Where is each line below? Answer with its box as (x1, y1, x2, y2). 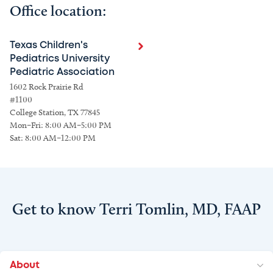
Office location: (10, 2, 107, 20)
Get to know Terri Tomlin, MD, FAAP (12, 199, 261, 219)
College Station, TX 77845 (10, 107, 100, 118)
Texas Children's (10, 41, 88, 51)
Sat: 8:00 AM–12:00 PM (10, 133, 96, 144)
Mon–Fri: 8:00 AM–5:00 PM (10, 120, 112, 131)
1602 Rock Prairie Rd (10, 82, 83, 93)
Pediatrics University (10, 54, 110, 64)
